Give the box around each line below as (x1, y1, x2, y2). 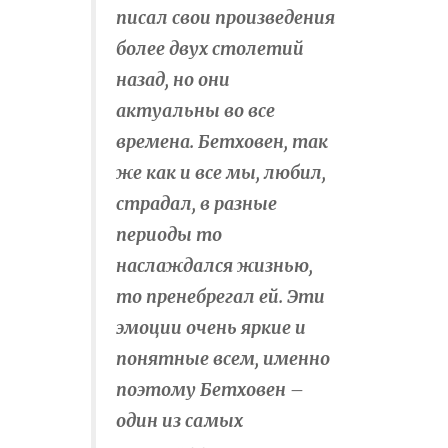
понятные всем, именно (116, 348, 330, 371)
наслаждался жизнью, (116, 255, 313, 278)
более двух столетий (116, 38, 304, 61)
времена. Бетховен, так (116, 131, 328, 154)
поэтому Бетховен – (116, 379, 304, 402)
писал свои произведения (116, 7, 335, 30)
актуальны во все (116, 100, 275, 123)
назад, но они (116, 69, 230, 92)
